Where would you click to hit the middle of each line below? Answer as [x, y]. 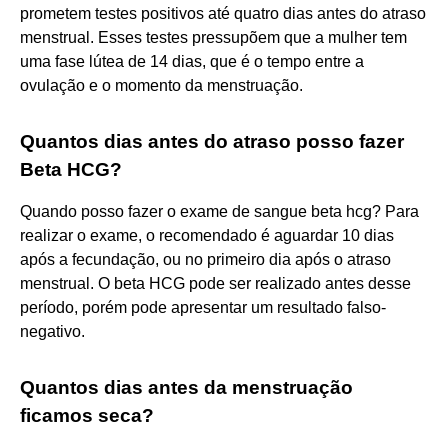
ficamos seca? [87, 415]
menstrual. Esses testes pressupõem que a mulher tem [213, 37]
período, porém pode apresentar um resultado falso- [203, 307]
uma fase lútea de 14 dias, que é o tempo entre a [192, 61]
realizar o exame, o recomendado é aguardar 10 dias [207, 235]
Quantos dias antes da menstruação [186, 387]
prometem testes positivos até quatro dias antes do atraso [223, 13]
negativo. [52, 331]
